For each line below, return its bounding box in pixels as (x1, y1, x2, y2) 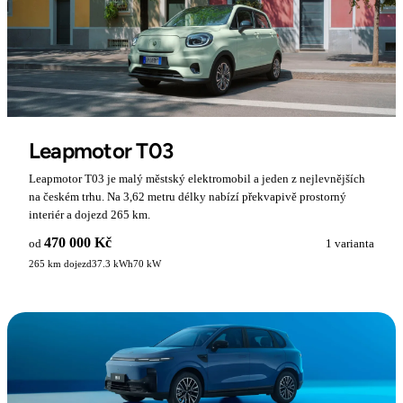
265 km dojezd (29, 257, 92, 269)
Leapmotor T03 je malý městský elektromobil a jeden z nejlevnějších (29, 171, 365, 185)
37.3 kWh (92, 257, 133, 269)
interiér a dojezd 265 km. (29, 207, 150, 221)
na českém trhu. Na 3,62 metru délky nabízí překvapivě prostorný (29, 189, 346, 203)
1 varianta (326, 236, 374, 250)
